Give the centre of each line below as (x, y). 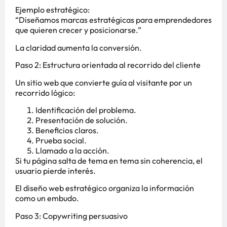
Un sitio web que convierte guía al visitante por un (104, 82)
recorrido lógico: (45, 92)
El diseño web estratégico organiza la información (105, 188)
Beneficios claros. (67, 130)
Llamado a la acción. (72, 150)
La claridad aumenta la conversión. (79, 47)
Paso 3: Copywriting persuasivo (71, 216)
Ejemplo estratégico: (52, 10)
